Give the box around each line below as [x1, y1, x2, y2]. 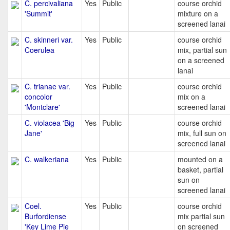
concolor [25, 91, 52, 102]
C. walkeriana [25, 154, 69, 164]
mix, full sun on [178, 128, 226, 138]
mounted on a [178, 154, 223, 164]
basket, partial [178, 164, 223, 175]
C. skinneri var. [25, 34, 73, 45]
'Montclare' [25, 102, 60, 112]
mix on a [178, 91, 205, 102]
